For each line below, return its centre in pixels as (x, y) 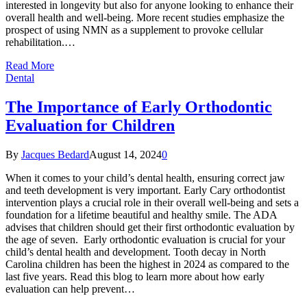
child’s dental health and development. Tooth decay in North (136, 251)
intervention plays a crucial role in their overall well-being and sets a (152, 202)
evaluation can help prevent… (70, 288)
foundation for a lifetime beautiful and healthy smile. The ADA (141, 214)
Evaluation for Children (90, 125)
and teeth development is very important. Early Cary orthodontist (145, 190)
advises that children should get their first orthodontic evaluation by (150, 227)
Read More (30, 65)
